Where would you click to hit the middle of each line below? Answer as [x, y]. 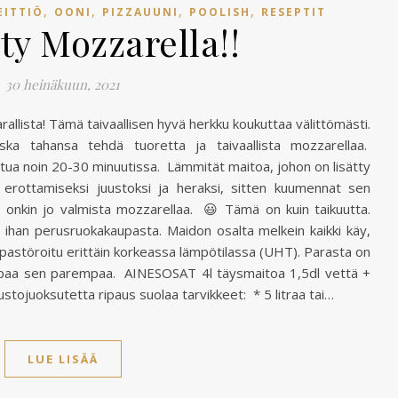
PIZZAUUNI [140, 12]
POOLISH [220, 12]
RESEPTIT [294, 12]
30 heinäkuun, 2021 [63, 84]
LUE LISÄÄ [63, 359]
